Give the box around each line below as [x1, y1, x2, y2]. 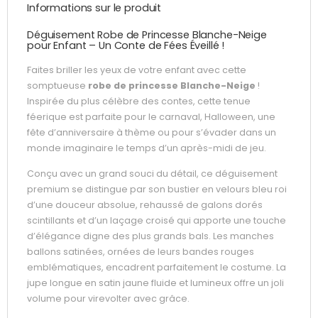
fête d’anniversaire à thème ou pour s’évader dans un [27, 126, 276, 139]
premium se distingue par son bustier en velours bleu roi [27, 182, 287, 195]
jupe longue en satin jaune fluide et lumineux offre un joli [27, 276, 284, 289]
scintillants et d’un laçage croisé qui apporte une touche [27, 214, 286, 226]
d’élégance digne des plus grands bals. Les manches [27, 229, 274, 242]
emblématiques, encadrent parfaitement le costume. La [27, 261, 286, 273]
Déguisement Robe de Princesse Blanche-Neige [27, 27, 267, 42]
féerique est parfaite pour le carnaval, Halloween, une [27, 111, 275, 124]
